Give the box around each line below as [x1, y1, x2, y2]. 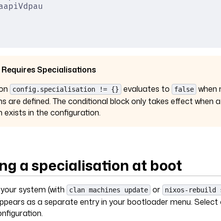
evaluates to [121, 83, 172, 95]
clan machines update [69, 185, 148, 194]
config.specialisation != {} [12, 85, 119, 94]
